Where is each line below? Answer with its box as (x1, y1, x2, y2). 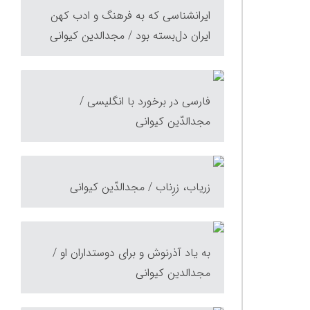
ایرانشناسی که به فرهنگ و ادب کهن (51, 7, 210, 24)
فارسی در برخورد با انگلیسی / (80, 93, 210, 110)
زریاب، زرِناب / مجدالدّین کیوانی (70, 179, 210, 196)
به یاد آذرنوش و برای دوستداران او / (53, 244, 210, 262)
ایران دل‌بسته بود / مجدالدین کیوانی (50, 27, 210, 44)
